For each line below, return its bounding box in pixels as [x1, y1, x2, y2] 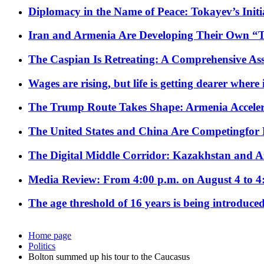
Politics [28, 241, 55, 252]
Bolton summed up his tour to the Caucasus [28, 252, 190, 262]
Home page [28, 230, 71, 241]
